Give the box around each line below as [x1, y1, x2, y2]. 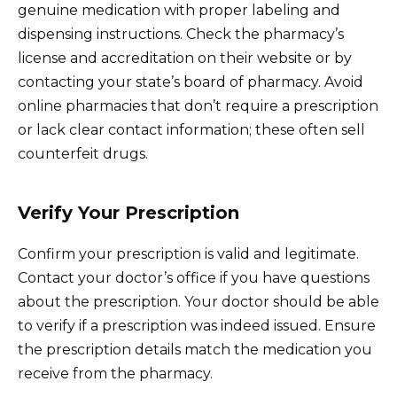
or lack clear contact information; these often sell [18, 121, 365, 138]
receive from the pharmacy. [18, 364, 213, 382]
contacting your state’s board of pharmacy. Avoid [18, 73, 363, 90]
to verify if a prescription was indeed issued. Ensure [18, 316, 376, 334]
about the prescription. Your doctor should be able [18, 292, 379, 310]
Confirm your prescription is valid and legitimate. [18, 245, 359, 262]
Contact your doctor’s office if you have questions [18, 269, 370, 286]
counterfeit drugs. [18, 144, 148, 162]
